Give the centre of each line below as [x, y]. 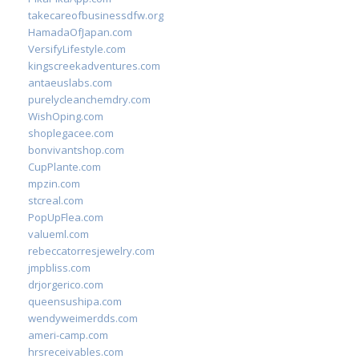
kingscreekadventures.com [94, 66]
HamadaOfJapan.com [80, 32]
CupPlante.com [65, 167]
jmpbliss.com [59, 268]
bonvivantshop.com [76, 150]
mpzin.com [54, 184]
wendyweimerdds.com [83, 318]
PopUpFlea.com [66, 217]
